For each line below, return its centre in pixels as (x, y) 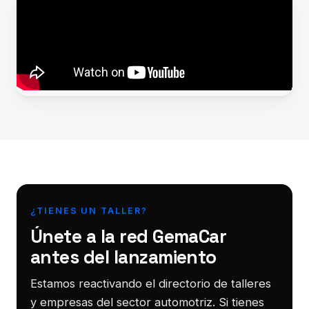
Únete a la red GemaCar (129, 236)
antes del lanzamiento (123, 257)
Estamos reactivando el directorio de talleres (151, 283)
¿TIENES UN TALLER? (89, 210)
